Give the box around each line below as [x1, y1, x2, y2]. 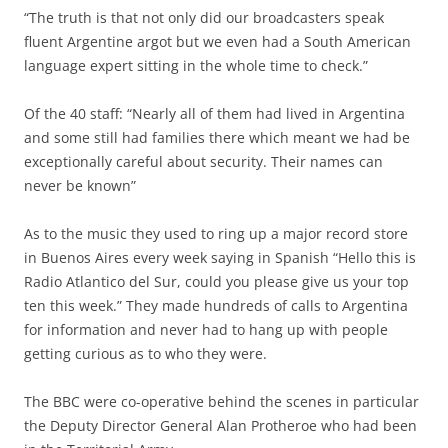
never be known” [24, 175, 136, 195]
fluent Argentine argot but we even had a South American [24, 31, 411, 51]
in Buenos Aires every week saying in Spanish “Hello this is [24, 247, 416, 267]
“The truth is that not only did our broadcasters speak [24, 7, 384, 27]
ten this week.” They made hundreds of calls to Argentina [24, 295, 408, 315]
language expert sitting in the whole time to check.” [24, 55, 368, 75]
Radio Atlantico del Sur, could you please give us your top [24, 271, 409, 291]
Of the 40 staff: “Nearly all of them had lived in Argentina [24, 103, 405, 123]
